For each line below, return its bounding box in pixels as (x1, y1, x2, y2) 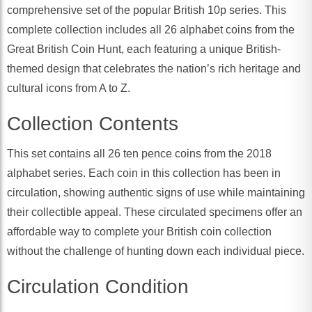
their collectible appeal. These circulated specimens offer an (7, 206, 302, 219)
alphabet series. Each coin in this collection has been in (7, 167, 281, 180)
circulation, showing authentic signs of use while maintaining (7, 187, 305, 199)
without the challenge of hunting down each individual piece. (7, 245, 304, 258)
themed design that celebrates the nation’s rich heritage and (7, 63, 301, 75)
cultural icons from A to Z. (7, 82, 130, 95)
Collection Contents (7, 113, 178, 135)
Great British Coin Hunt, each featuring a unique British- (7, 43, 281, 56)
